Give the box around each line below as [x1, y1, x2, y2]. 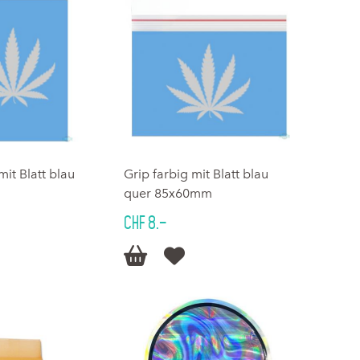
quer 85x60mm [124, 186, 213, 202]
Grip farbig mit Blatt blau [124, 166, 269, 182]
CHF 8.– [124, 213, 167, 233]
